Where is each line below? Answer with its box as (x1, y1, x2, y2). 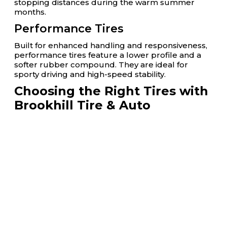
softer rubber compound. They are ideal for (14, 60, 188, 69)
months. (14, 7, 46, 17)
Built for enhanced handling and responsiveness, (14, 41, 207, 50)
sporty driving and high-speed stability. (14, 69, 166, 79)
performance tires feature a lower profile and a (14, 50, 201, 60)
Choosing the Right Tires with (14, 84, 208, 98)
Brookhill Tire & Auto (14, 98, 150, 112)
